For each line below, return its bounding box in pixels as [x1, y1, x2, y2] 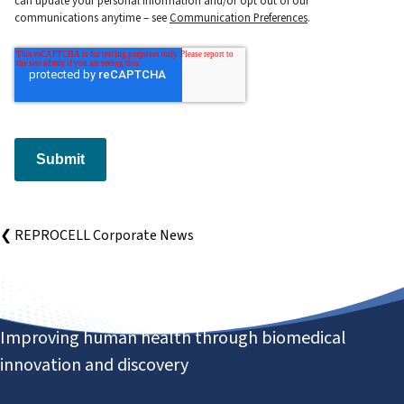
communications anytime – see [14, 9, 170, 24]
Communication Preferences [170, 9, 308, 24]
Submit [36, 151, 85, 167]
